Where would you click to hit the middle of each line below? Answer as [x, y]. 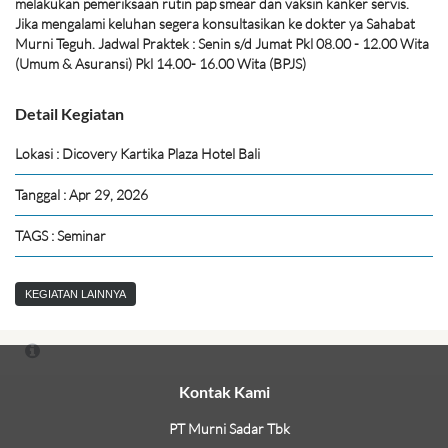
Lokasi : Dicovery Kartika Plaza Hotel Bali [137, 153]
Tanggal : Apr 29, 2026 [81, 194]
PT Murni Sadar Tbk [229, 428]
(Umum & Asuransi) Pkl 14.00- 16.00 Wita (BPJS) [160, 63]
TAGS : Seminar [60, 235]
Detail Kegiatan [69, 113]
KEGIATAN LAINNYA [75, 293]
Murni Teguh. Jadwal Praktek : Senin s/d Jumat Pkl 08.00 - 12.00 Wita [222, 43]
